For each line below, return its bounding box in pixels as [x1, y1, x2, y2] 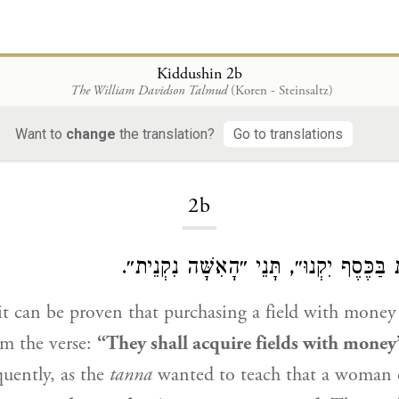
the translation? [116, 125, 215, 142]
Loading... [170, 142, 229, 159]
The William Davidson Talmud [69, 81, 227, 99]
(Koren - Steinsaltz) [230, 81, 333, 99]
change [66, 125, 116, 142]
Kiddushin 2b [157, 62, 242, 84]
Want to [15, 125, 66, 142]
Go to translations [233, 125, 343, 142]
